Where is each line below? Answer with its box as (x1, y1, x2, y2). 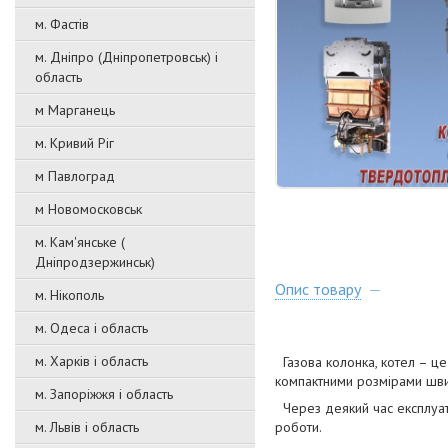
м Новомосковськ (35, 200, 142, 218)
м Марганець (35, 101, 115, 119)
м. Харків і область (35, 352, 148, 370)
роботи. (275, 418, 322, 437)
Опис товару (275, 279, 361, 300)
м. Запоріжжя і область (35, 385, 173, 403)
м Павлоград (35, 167, 115, 185)
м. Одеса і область (35, 319, 148, 337)
